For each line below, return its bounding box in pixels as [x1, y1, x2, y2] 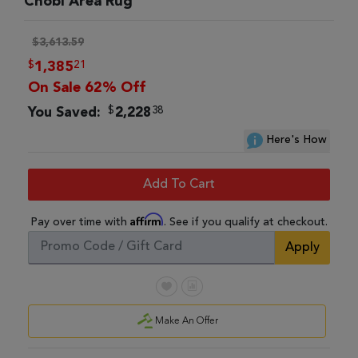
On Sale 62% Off [28, 81, 145, 95]
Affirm [130, 213, 164, 226]
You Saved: [28, 106, 105, 120]
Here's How [263, 134, 327, 145]
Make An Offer [154, 316, 218, 326]
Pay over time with [30, 217, 130, 228]
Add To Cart [143, 178, 215, 191]
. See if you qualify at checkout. [164, 217, 328, 228]
